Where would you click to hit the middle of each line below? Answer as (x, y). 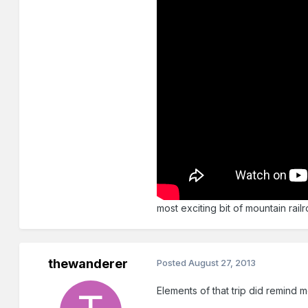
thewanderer (88, 264)
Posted (173, 263)
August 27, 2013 (222, 263)
